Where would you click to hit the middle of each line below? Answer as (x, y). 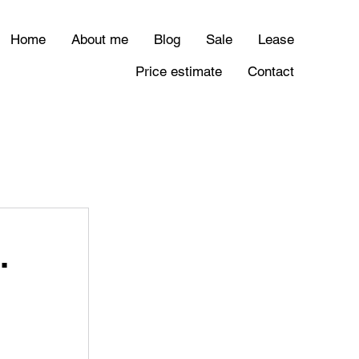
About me (100, 40)
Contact (271, 72)
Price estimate (179, 72)
